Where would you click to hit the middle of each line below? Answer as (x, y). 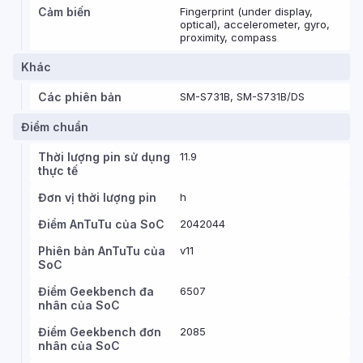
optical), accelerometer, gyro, (255, 24)
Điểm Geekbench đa (96, 291)
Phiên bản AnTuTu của (102, 251)
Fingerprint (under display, (246, 11)
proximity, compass (228, 37)
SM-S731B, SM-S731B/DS (242, 96)
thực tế (58, 171)
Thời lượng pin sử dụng (104, 157)
